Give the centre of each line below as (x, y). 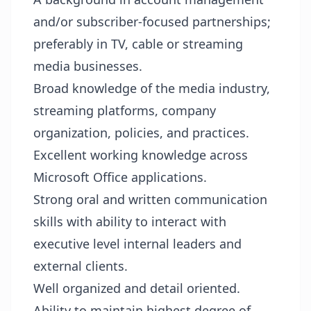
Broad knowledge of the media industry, (152, 88)
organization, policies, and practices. (143, 133)
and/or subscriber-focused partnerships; (152, 22)
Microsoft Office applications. (122, 177)
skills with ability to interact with (130, 221)
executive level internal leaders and (137, 244)
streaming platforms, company (125, 110)
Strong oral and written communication (150, 199)
